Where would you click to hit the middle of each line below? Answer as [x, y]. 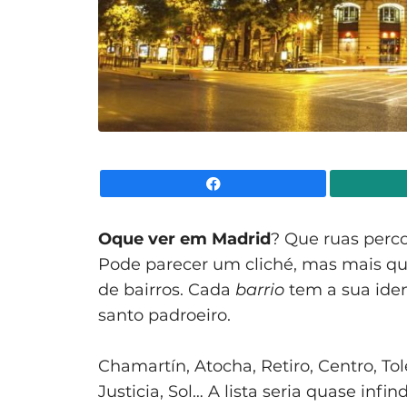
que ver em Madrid [191, 238]
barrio [260, 289]
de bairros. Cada [167, 289]
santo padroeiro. [164, 315]
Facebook [359, 183]
